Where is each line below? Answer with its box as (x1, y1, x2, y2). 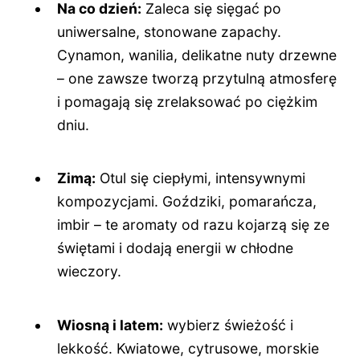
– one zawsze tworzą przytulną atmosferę (57, 69, 337, 87)
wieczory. (57, 263, 122, 280)
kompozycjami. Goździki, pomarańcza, (57, 193, 317, 211)
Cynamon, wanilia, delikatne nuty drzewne (57, 46, 337, 63)
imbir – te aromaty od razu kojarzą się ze (57, 216, 330, 234)
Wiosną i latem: (57, 316, 164, 333)
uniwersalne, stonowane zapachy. (57, 22, 282, 40)
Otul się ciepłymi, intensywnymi (96, 170, 306, 187)
